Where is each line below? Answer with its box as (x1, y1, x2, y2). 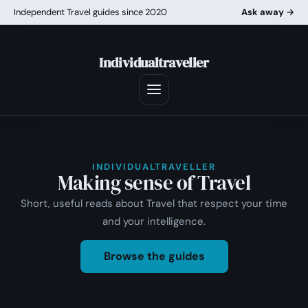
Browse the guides (103, 249, 205, 264)
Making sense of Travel (58, 169, 250, 197)
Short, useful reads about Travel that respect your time (21, 197, 287, 210)
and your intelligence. (102, 214, 206, 228)
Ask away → (241, 6, 294, 18)
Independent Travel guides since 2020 (14, 6, 167, 18)
